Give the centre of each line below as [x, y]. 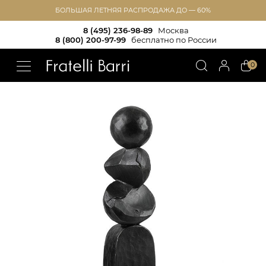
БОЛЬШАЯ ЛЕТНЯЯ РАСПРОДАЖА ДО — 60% [133, 10]
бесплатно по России [174, 39]
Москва [173, 30]
